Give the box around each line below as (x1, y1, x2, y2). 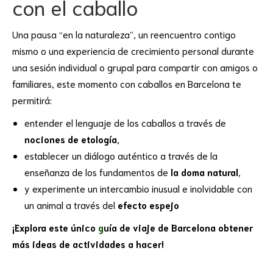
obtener (216, 221, 253, 233)
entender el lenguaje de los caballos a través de (24, 116, 226, 129)
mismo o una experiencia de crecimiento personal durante (12, 44, 254, 57)
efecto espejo (118, 198, 179, 211)
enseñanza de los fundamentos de (24, 165, 171, 178)
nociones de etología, (24, 132, 119, 145)
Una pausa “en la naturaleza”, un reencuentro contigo (12, 27, 236, 40)
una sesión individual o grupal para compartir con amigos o (12, 60, 258, 73)
